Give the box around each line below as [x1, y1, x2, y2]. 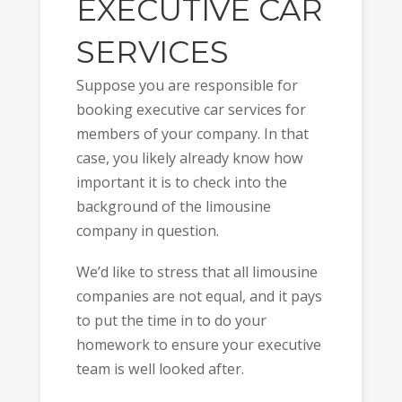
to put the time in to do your [75, 310, 267, 331]
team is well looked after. [75, 359, 244, 380]
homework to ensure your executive [75, 335, 321, 355]
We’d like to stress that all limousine [75, 262, 318, 283]
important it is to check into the [75, 171, 287, 192]
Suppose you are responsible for [75, 74, 298, 95]
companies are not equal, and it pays [75, 286, 322, 307]
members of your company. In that [75, 123, 309, 144]
